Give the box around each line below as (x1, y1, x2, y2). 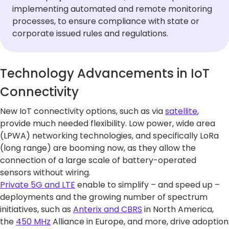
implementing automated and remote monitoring (12, 3, 212, 15)
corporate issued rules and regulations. (12, 27, 168, 39)
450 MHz (16, 215, 51, 227)
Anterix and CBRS (73, 203, 142, 215)
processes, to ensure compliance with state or (12, 15, 199, 27)
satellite (165, 105, 197, 117)
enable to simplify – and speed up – (75, 178, 220, 191)
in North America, (142, 203, 214, 215)
